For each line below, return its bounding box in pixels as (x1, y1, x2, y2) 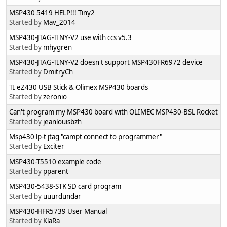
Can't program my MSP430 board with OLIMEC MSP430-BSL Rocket (9, 107, 218, 117)
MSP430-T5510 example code (9, 157, 101, 167)
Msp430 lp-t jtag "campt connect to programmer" (9, 132, 162, 142)
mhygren (43, 43, 72, 52)
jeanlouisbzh (43, 117, 82, 127)
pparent (43, 167, 68, 176)
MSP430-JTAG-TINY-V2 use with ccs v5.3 (9, 33, 132, 43)
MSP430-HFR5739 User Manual (9, 207, 107, 216)
